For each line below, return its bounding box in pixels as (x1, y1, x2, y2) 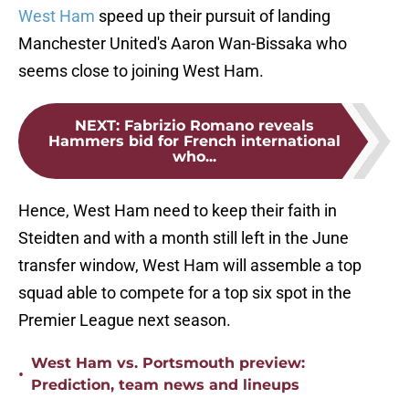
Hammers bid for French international (48, 132, 341, 151)
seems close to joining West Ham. (18, 61, 264, 81)
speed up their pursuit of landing (95, 6, 330, 26)
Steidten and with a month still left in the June (18, 228, 349, 248)
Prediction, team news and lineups (31, 376, 299, 394)
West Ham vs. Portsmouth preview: (31, 354, 305, 372)
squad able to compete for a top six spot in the (18, 283, 351, 303)
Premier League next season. (18, 310, 231, 330)
